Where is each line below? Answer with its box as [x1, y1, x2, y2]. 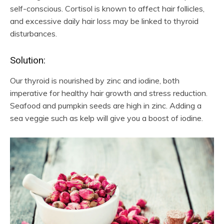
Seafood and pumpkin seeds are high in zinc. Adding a [10, 100, 201, 110]
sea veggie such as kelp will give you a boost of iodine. [10, 112, 203, 123]
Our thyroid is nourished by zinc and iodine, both [10, 75, 179, 85]
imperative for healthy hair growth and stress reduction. [10, 87, 207, 98]
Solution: [10, 54, 45, 66]
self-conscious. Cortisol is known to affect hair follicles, [10, 3, 204, 13]
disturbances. [10, 28, 57, 38]
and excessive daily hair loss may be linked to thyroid [10, 15, 198, 26]
